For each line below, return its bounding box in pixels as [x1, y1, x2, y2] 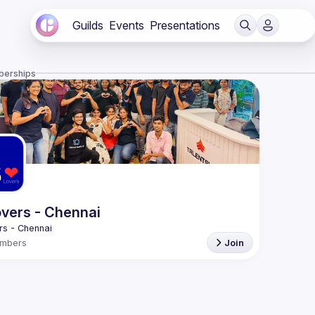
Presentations [150, 18, 220, 32]
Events [109, 18, 144, 32]
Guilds [72, 18, 103, 32]
